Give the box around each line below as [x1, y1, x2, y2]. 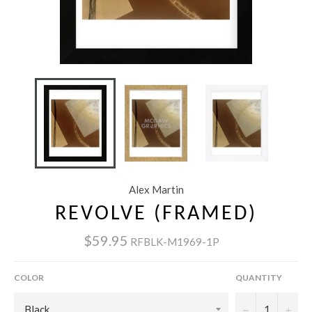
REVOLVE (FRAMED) [55, 203, 257, 226]
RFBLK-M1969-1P [130, 235, 219, 248]
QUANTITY [235, 272, 282, 283]
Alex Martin [128, 183, 184, 196]
